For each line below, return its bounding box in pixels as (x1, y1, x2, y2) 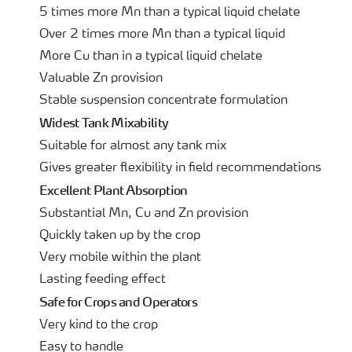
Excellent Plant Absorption (38, 182, 188, 198)
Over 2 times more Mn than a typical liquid (38, 28, 285, 41)
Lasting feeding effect (38, 273, 166, 286)
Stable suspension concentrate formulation (38, 94, 288, 107)
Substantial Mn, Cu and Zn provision (38, 207, 248, 220)
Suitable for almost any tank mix (38, 140, 226, 152)
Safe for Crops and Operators (38, 294, 198, 310)
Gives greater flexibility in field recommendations (38, 162, 321, 174)
